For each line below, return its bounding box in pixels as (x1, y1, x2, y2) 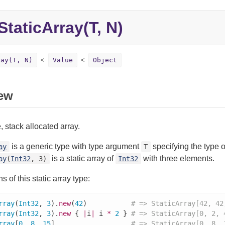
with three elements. (141, 154, 214, 163)
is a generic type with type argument (9, 142, 141, 151)
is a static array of (49, 154, 116, 163)
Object (92, 56, 117, 64)
